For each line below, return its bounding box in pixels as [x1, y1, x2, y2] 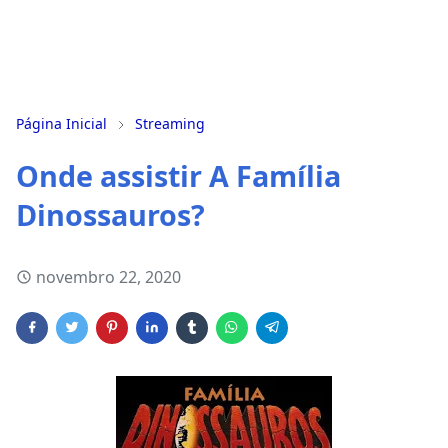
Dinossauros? [16, 195, 205, 234]
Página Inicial [16, 114, 107, 133]
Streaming [135, 114, 205, 133]
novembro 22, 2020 [36, 266, 181, 288]
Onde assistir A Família [16, 156, 341, 195]
